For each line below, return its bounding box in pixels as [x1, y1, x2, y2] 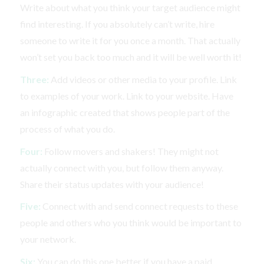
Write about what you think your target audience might [19, 2, 240, 14]
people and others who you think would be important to [19, 217, 242, 229]
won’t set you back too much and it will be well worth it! [19, 51, 242, 63]
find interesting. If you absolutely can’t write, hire [19, 18, 214, 30]
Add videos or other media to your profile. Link [48, 74, 237, 85]
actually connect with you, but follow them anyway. [19, 161, 223, 173]
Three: [19, 74, 49, 85]
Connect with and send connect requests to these [40, 200, 238, 212]
